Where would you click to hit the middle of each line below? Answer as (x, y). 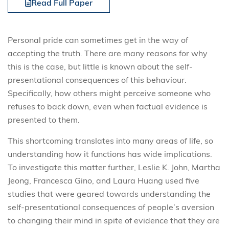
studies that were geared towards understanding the (109, 193)
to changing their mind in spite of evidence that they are (114, 220)
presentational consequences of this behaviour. (97, 79)
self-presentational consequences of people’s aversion (111, 207)
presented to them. (44, 119)
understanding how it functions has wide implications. (110, 154)
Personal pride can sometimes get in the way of (98, 40)
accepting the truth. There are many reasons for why (108, 53)
